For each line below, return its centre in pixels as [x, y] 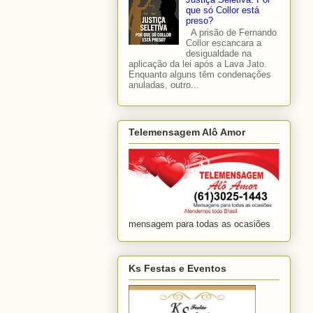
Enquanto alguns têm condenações [200, 75]
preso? [200, 20]
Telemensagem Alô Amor [187, 132]
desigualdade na [219, 54]
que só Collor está [223, 10]
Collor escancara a [224, 43]
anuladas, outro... [164, 85]
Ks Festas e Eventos [177, 268]
